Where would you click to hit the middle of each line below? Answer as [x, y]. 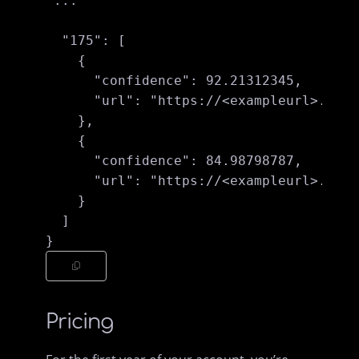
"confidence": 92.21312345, [174, 80]
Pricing [80, 321]
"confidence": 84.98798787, [174, 160]
